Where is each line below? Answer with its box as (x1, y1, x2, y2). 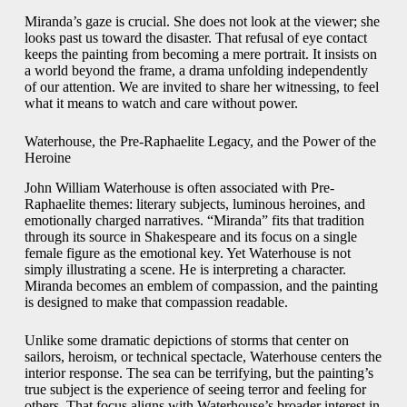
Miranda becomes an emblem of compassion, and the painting (24, 278, 378, 294)
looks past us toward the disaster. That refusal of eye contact (24, 30, 367, 46)
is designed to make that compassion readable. (24, 294, 288, 311)
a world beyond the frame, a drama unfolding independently (24, 63, 368, 79)
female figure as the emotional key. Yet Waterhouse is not (24, 245, 351, 262)
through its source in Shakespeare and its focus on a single (24, 229, 357, 245)
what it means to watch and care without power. (24, 95, 298, 112)
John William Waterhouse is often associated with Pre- (24, 180, 334, 196)
